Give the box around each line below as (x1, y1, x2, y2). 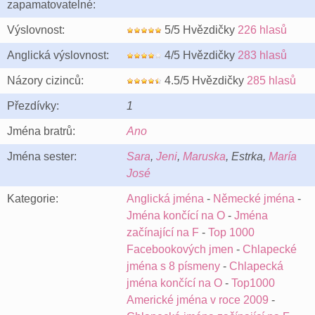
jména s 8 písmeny (127, 260, 220, 272)
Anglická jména (127, 193, 204, 205)
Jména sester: (7, 150, 77, 162)
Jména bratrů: (7, 125, 75, 137)
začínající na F (127, 226, 199, 238)
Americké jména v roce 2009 (127, 294, 269, 306)
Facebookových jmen (127, 243, 233, 255)
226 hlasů (238, 24, 287, 36)
